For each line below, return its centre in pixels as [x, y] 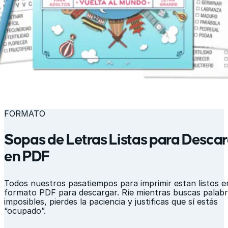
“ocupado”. [25, 211]
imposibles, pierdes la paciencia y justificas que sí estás [111, 202]
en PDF [27, 156]
